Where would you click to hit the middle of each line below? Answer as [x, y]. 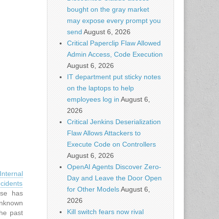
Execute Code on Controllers [111, 144]
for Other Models [93, 189]
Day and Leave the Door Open [114, 178]
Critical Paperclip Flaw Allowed [114, 43]
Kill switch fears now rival [105, 212]
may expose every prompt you [114, 21]
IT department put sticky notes [114, 77]
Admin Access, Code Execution [115, 54]
